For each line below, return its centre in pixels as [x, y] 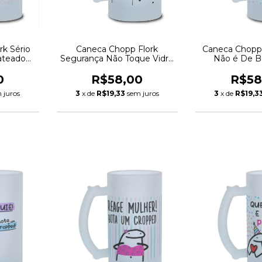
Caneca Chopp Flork [117, 49]
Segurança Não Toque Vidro [117, 58]
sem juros [143, 93]
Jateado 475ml [117, 68]
